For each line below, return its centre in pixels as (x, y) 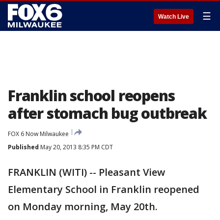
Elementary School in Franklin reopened (104, 189)
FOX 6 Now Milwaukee (38, 134)
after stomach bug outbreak (107, 113)
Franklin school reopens (91, 96)
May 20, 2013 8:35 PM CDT (76, 147)
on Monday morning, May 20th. (83, 206)
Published (23, 147)
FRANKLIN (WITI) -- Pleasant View (86, 172)
